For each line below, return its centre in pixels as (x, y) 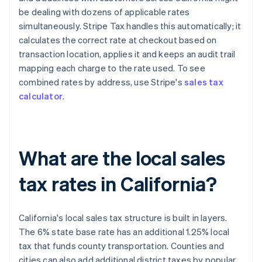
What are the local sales (122, 158)
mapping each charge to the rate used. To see (112, 68)
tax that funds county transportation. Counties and (122, 246)
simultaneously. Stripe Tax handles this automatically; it (130, 26)
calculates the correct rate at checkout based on (118, 40)
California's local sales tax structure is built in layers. (123, 218)
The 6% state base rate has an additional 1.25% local (124, 232)
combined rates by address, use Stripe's (101, 82)
